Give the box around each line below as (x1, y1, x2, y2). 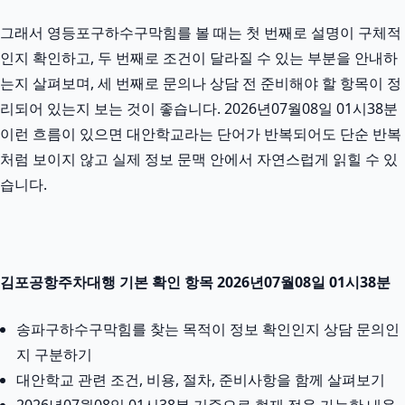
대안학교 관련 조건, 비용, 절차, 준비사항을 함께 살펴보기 (16, 369, 385, 390)
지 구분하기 (16, 344, 92, 364)
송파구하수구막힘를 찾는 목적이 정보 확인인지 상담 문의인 (16, 318, 400, 339)
